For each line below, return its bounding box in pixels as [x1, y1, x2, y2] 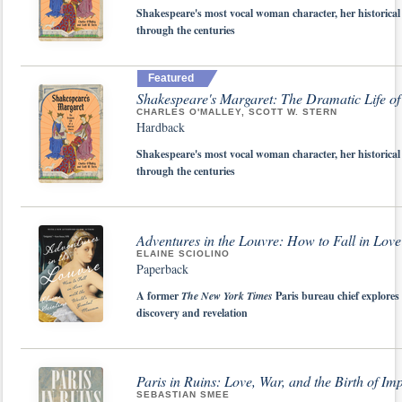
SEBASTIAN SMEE [136, 389, 230, 399]
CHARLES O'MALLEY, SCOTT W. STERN [136, 107, 337, 117]
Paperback [136, 259, 188, 277]
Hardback [136, 118, 185, 135]
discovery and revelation [136, 304, 248, 320]
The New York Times [181, 287, 273, 303]
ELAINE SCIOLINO [136, 248, 230, 258]
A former [136, 287, 181, 303]
